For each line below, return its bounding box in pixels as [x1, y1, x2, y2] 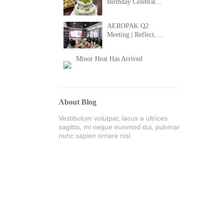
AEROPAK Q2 [107, 22, 149, 30]
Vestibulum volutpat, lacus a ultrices [59, 114, 168, 122]
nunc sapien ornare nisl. [59, 132, 132, 139]
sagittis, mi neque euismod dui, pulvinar [59, 123, 180, 131]
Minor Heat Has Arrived [76, 55, 142, 62]
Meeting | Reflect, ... [107, 31, 164, 38]
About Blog [59, 98, 96, 106]
